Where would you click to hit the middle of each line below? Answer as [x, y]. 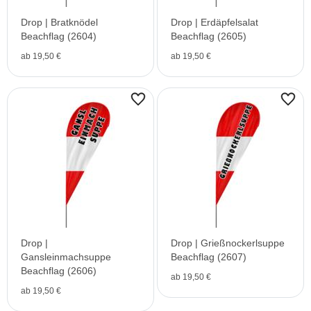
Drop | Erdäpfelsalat [215, 22]
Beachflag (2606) [59, 271]
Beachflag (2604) [59, 36]
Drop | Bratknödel [59, 22]
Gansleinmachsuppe [66, 257]
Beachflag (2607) [209, 257]
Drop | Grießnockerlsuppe [228, 243]
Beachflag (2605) [209, 36]
